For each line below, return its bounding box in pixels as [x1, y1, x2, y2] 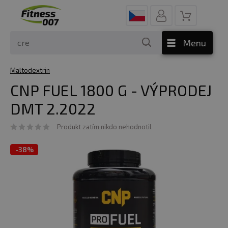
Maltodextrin [10, 66, 50, 74]
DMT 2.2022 [10, 99, 96, 118]
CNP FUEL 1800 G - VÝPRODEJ [10, 81, 212, 99]
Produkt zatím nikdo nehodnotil [57, 123, 152, 131]
